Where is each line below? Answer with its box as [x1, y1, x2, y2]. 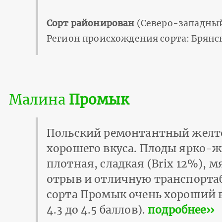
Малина [8, 91, 69, 108]
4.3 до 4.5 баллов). [47, 203, 148, 217]
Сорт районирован [47, 18, 135, 29]
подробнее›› [148, 203, 214, 217]
